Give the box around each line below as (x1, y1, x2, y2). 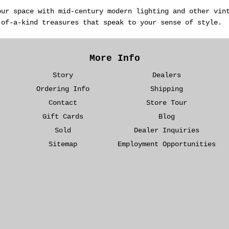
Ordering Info (36, 85, 89, 94)
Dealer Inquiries (133, 126, 199, 135)
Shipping (150, 85, 183, 94)
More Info (89, 53, 140, 64)
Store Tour (146, 99, 187, 107)
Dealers (152, 71, 181, 80)
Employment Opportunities (117, 140, 216, 149)
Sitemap (48, 140, 77, 149)
